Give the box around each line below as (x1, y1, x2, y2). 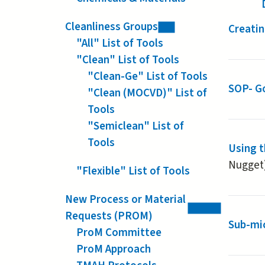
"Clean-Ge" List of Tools (88, 68, 208, 85)
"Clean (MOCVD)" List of (88, 85, 207, 101)
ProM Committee (76, 224, 161, 241)
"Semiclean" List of (88, 118, 184, 134)
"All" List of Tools (76, 35, 163, 51)
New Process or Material (65, 191, 186, 208)
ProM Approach (76, 241, 151, 257)
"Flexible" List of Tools (76, 163, 190, 179)
